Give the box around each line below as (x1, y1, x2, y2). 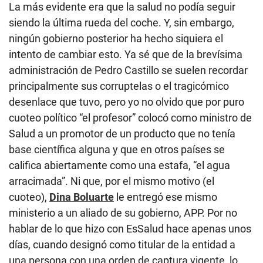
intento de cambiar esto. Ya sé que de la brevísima (9, 48, 242, 60)
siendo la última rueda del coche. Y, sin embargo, (9, 16, 234, 29)
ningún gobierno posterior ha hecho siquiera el (9, 32, 223, 45)
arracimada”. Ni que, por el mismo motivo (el (9, 174, 214, 187)
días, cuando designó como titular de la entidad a (9, 238, 235, 251)
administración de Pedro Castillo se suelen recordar (9, 63, 248, 76)
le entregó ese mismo (114, 190, 217, 203)
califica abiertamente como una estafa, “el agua (9, 159, 230, 171)
